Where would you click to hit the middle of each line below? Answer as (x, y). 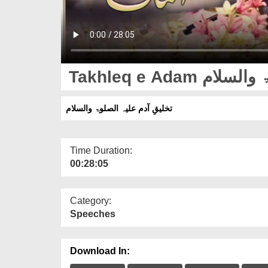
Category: (91, 200)
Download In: (100, 251)
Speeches (93, 214)
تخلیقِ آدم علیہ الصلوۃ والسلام (119, 108)
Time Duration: (101, 150)
